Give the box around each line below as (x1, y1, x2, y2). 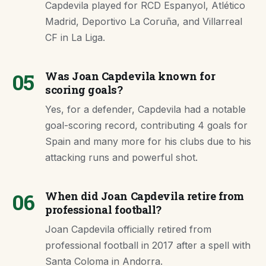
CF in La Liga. (45, 31, 105, 44)
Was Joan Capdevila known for (45, 69, 216, 84)
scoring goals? (45, 83, 123, 97)
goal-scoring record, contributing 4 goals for (45, 119, 248, 132)
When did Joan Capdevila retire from (45, 189, 244, 204)
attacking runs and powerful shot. (45, 151, 198, 164)
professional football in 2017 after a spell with (45, 239, 251, 252)
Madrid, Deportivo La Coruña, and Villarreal (45, 15, 242, 28)
